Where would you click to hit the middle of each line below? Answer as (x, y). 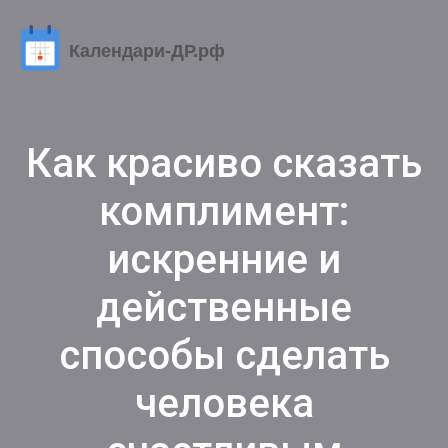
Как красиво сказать (224, 163)
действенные (224, 307)
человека (224, 403)
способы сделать (224, 355)
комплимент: (224, 211)
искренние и (224, 259)
